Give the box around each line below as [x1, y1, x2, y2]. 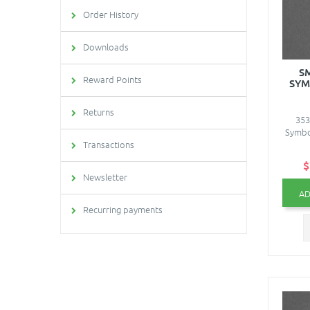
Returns [83, 105, 114, 118]
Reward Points [83, 73, 142, 86]
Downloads [83, 40, 129, 53]
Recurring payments [83, 203, 163, 216]
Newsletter [83, 170, 127, 183]
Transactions [83, 138, 134, 151]
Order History [83, 8, 138, 21]
